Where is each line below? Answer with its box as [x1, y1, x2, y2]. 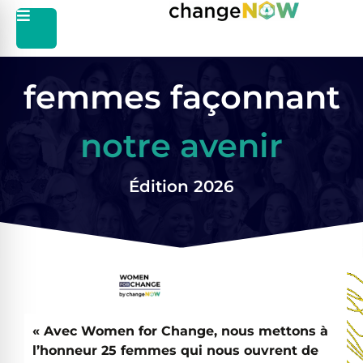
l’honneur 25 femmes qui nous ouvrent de [32, 342, 318, 358]
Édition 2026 [129, 177, 234, 196]
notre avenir [80, 126, 283, 165]
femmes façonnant [23, 77, 340, 117]
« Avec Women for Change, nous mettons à [32, 322, 328, 339]
